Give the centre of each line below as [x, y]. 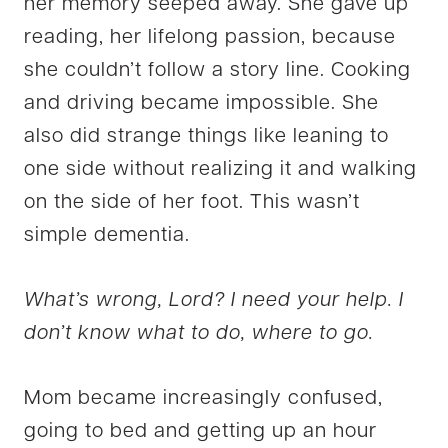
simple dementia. [107, 235]
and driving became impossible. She [201, 103]
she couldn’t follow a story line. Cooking [217, 70]
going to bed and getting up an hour [200, 431]
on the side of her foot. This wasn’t [192, 202]
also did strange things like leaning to [206, 136]
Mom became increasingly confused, [203, 398]
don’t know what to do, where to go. [199, 333]
